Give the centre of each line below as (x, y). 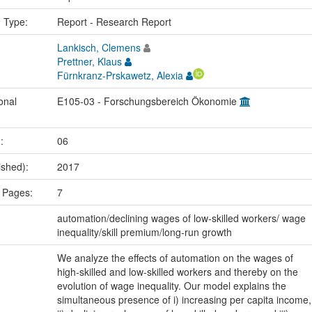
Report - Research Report (114, 21)
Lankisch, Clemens (99, 47)
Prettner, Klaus (89, 61)
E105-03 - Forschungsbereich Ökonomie (148, 101)
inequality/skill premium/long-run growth (144, 232)
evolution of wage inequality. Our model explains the (171, 285)
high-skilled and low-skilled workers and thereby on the (177, 271)
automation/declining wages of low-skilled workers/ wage (181, 218)
